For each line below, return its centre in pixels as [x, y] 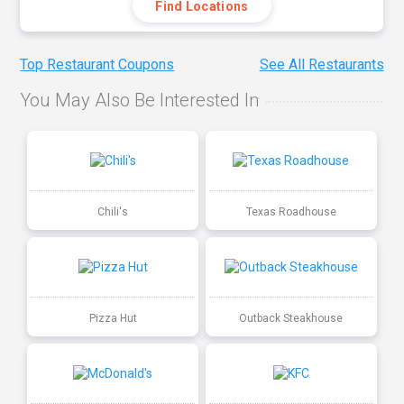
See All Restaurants [321, 65]
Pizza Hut [113, 318]
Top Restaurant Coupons [97, 65]
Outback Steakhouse [291, 318]
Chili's [113, 211]
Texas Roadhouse [291, 211]
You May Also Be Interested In [140, 101]
